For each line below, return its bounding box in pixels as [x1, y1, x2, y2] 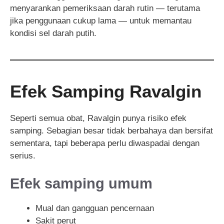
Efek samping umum [10, 175, 152, 191]
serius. [10, 151, 35, 161]
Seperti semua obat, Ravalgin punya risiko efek [10, 113, 186, 123]
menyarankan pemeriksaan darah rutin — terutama [10, 3, 200, 13]
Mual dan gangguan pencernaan [35, 203, 154, 213]
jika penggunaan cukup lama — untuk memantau [10, 16, 191, 26]
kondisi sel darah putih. [10, 28, 96, 38]
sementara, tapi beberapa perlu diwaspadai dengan [10, 138, 199, 148]
